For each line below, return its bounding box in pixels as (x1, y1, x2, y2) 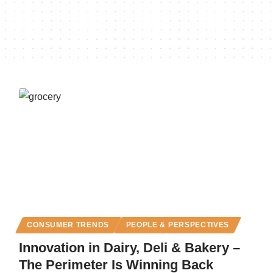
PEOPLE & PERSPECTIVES (126, 221, 230, 229)
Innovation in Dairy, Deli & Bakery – (18, 239, 240, 255)
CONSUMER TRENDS (27, 221, 109, 229)
